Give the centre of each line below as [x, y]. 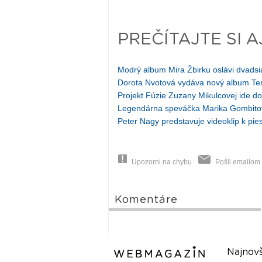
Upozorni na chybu [161, 162]
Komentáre [146, 200]
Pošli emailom [237, 162]
